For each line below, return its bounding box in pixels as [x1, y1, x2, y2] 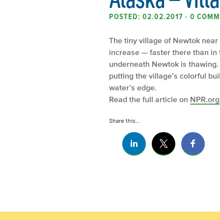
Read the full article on [109, 94, 190, 104]
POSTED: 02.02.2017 [109, 12, 185, 21]
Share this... [109, 117, 140, 124]
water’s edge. [109, 82, 157, 92]
